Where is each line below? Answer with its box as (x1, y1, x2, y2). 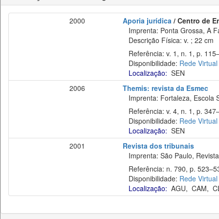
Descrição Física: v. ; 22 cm (123, 35, 214, 45)
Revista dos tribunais (123, 141, 194, 151)
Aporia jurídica (123, 16, 172, 25)
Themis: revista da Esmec (123, 83, 208, 93)
